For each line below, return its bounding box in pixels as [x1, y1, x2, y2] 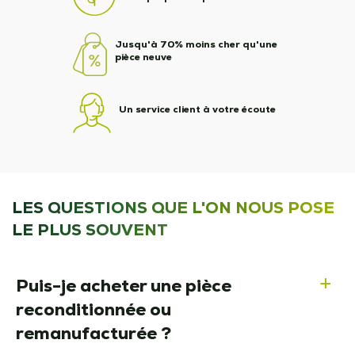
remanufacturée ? [16, 322, 171, 345]
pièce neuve [114, 50, 172, 63]
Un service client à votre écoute [118, 102, 276, 116]
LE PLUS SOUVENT [12, 219, 168, 240]
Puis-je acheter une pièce [16, 274, 231, 297]
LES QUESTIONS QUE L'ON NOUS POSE [12, 197, 334, 218]
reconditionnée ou [16, 298, 171, 321]
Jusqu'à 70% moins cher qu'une [114, 37, 277, 51]
